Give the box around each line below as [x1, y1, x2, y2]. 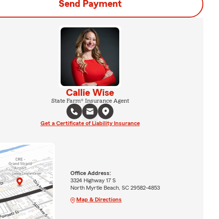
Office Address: [70, 170, 111, 176]
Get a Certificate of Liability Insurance [40, 120, 140, 126]
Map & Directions [76, 196, 122, 202]
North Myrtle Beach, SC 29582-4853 [70, 184, 160, 191]
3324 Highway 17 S [70, 177, 116, 183]
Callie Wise [66, 88, 114, 98]
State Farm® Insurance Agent [51, 98, 129, 104]
